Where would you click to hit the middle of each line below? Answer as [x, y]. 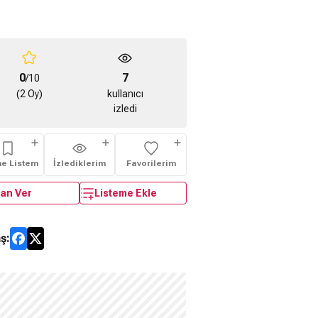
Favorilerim [151, 163]
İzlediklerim [79, 163]
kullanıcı [125, 94]
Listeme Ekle [126, 193]
